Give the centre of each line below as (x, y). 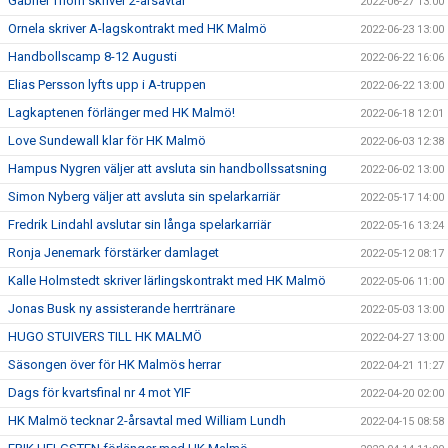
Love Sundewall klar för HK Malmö (107, 141)
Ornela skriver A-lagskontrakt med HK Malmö (137, 29)
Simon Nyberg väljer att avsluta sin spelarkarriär (144, 197)
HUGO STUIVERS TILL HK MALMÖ (105, 337)
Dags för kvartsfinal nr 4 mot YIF (99, 393)
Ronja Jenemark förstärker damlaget (113, 253)
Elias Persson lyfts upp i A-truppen (107, 85)
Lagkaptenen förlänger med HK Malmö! (121, 113)
